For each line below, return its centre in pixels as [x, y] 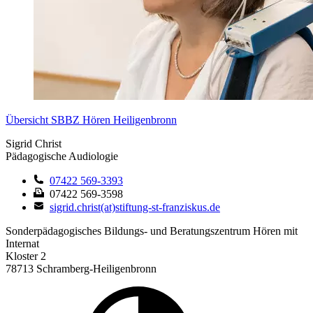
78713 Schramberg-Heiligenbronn [81, 269]
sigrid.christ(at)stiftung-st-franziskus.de [135, 208]
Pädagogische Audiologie [62, 156]
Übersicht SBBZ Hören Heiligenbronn [91, 120]
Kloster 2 [26, 256]
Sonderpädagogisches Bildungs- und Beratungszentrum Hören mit [152, 231]
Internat [22, 244]
